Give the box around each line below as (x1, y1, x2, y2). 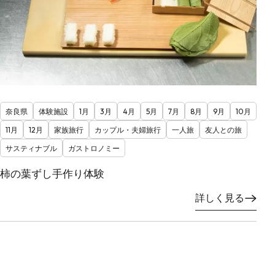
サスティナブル (6, 144, 57, 153)
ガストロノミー (68, 144, 120, 153)
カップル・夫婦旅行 (95, 125, 161, 135)
